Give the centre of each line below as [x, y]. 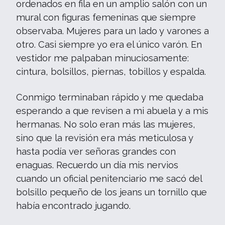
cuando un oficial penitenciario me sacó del [109, 179]
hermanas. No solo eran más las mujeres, [106, 124]
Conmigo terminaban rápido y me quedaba [110, 97]
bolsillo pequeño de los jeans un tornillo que [111, 192]
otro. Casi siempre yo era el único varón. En [109, 44]
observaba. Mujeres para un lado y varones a [113, 31]
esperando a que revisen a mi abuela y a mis [112, 111]
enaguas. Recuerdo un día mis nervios [97, 165]
